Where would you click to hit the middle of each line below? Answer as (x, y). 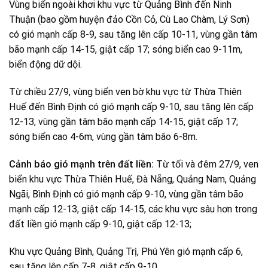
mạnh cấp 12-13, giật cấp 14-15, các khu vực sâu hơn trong (133, 209)
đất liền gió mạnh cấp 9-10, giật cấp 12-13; (100, 224)
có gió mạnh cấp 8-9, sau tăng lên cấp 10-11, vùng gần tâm (133, 35)
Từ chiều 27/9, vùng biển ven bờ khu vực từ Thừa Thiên (125, 92)
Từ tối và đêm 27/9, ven (207, 165)
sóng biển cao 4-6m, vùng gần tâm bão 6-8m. (103, 137)
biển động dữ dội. (45, 65)
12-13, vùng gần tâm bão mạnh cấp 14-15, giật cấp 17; (124, 122)
